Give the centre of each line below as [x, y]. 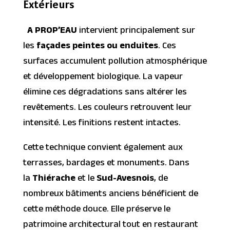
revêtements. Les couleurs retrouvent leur [107, 108]
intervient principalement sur [136, 31]
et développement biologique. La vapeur [103, 78]
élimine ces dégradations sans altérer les [105, 93]
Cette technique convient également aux [103, 148]
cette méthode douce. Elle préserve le [97, 210]
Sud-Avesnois [125, 179]
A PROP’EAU [52, 31]
